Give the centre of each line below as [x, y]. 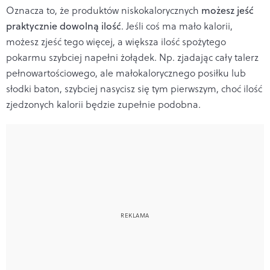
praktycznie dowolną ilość [64, 26]
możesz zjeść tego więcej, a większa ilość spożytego [116, 42]
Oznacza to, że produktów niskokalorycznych [104, 11]
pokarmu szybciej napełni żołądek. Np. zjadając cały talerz [132, 58]
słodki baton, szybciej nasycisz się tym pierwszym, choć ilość [134, 89]
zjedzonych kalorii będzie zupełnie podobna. [103, 105]
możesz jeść [228, 11]
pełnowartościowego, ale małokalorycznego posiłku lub [126, 73]
